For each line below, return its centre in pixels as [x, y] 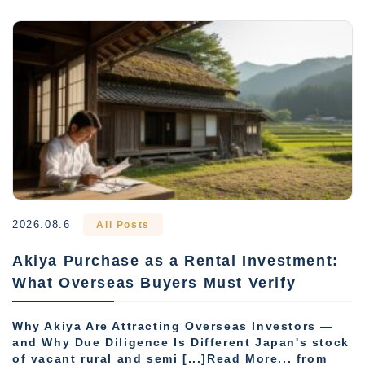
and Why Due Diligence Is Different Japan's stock [181, 343]
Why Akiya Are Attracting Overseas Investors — [173, 327]
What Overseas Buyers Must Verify [154, 283]
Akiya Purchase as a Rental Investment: [176, 261]
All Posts [123, 225]
